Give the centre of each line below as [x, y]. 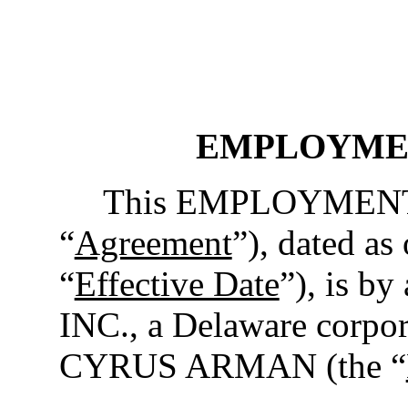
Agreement [153, 243]
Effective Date [177, 284]
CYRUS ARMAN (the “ [232, 366]
